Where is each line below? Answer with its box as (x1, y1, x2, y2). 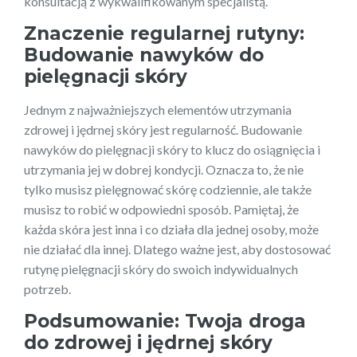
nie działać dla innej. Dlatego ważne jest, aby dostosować (24, 241, 331, 257)
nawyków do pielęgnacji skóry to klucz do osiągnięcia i (24, 142, 320, 158)
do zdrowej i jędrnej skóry (24, 331, 273, 355)
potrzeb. (24, 281, 71, 297)
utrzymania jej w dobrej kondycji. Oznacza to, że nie (24, 162, 304, 178)
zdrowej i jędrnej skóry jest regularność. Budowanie (24, 122, 302, 138)
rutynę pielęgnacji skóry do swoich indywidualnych (24, 261, 298, 277)
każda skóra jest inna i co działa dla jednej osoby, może (24, 222, 319, 237)
